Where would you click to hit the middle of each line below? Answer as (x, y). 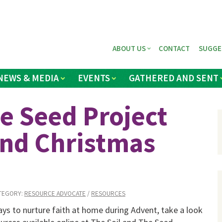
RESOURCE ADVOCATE (55, 194)
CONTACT (174, 48)
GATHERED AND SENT (174, 78)
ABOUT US (129, 48)
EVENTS (94, 78)
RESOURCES (108, 194)
